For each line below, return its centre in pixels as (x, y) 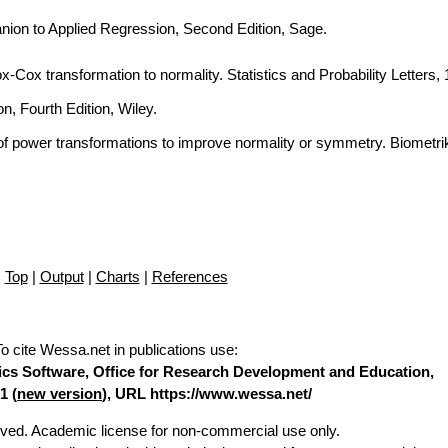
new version (59, 393)
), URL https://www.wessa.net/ (207, 393)
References (189, 276)
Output (61, 276)
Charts (117, 276)
